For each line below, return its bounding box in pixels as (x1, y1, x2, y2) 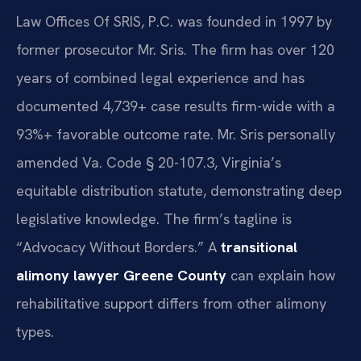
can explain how (226, 266, 335, 285)
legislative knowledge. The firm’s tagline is (16, 210, 292, 229)
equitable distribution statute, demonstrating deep (16, 181, 342, 201)
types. (16, 322, 54, 342)
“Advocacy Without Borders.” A (16, 238, 221, 257)
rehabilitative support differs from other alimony (16, 294, 326, 313)
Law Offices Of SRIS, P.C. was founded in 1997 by (16, 12, 332, 31)
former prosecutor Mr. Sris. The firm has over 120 (16, 40, 334, 60)
